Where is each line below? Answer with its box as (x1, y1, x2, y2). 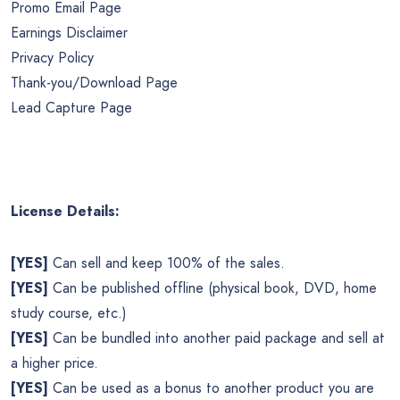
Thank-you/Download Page (11, 71, 178, 93)
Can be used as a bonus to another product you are (48, 377, 374, 398)
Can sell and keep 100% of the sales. (48, 252, 285, 273)
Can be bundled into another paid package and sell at (48, 327, 385, 348)
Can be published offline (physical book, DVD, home (48, 277, 377, 298)
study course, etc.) (11, 302, 127, 323)
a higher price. (11, 352, 98, 373)
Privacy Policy (11, 46, 94, 68)
